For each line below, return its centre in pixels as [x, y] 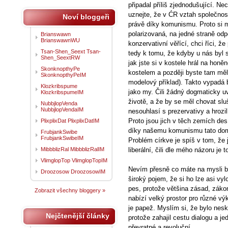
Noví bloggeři [86, 17]
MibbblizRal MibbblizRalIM [73, 149]
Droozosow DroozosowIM [73, 172]
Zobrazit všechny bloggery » [70, 190]
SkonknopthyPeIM [63, 75]
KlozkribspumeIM [62, 92]
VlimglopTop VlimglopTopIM [74, 160]
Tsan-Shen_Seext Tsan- [71, 51]
